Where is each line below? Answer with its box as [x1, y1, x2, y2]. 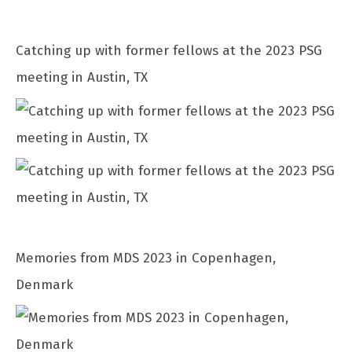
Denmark [16, 276, 73, 293]
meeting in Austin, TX [16, 69, 148, 86]
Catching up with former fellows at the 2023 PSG [16, 42, 322, 60]
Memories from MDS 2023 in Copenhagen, [16, 249, 276, 266]
